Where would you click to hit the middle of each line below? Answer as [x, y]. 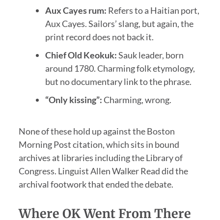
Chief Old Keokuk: [81, 55]
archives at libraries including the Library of [100, 157]
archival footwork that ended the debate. [96, 184]
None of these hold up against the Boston [96, 131]
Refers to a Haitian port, [153, 10]
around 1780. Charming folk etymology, [120, 68]
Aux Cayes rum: [76, 10]
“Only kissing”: [73, 99]
